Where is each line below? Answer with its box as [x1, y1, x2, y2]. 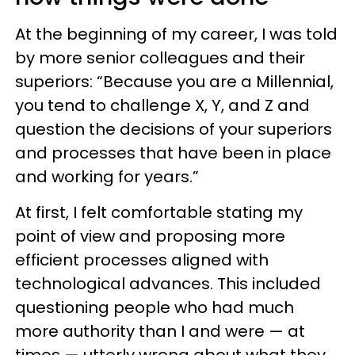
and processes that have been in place [15, 141, 331, 164]
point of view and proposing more [15, 224, 285, 247]
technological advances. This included [15, 272, 321, 295]
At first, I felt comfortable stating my [15, 200, 303, 223]
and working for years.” [15, 165, 199, 188]
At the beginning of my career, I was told [15, 22, 338, 45]
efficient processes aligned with [15, 248, 269, 271]
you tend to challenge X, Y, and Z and [15, 94, 310, 116]
